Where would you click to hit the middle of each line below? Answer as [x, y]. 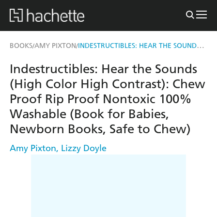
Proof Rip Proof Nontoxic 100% [101, 99]
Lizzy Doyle [84, 148]
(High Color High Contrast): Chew [108, 84]
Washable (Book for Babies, [89, 114]
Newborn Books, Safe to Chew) [100, 129]
